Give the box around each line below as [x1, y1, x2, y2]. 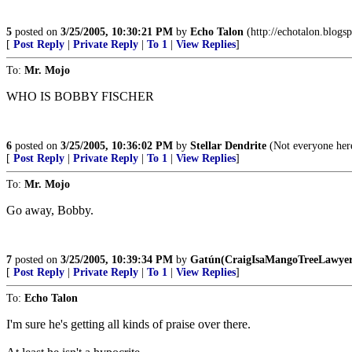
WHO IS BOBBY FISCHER [6, 90, 154, 103]
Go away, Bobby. [6, 203, 93, 217]
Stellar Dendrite [190, 140, 266, 152]
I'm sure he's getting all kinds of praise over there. [6, 317, 251, 331]
